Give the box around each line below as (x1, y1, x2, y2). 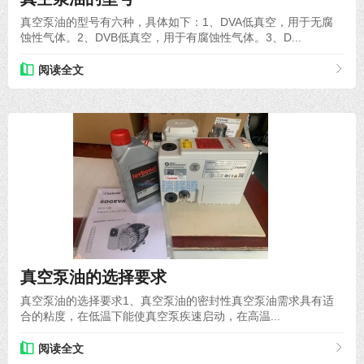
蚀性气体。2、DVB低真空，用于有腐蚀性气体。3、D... (20, 30, 301, 44)
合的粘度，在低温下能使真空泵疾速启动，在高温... (20, 309, 280, 323)
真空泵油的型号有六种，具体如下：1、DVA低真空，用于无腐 (20, 15, 333, 28)
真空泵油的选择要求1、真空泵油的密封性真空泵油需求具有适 (20, 293, 334, 307)
